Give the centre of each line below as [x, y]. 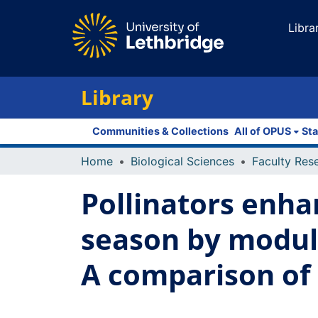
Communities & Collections [160, 131]
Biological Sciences [182, 161]
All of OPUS [263, 131]
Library [117, 97]
